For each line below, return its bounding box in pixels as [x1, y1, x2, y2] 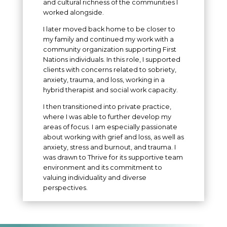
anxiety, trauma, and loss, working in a [43, 76, 165, 84]
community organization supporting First [43, 46, 176, 54]
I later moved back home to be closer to [43, 25, 175, 33]
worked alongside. [43, 9, 104, 17]
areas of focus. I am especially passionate [43, 123, 177, 131]
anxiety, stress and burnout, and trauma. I [43, 143, 176, 152]
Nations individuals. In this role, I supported [43, 56, 180, 64]
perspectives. [43, 184, 88, 192]
